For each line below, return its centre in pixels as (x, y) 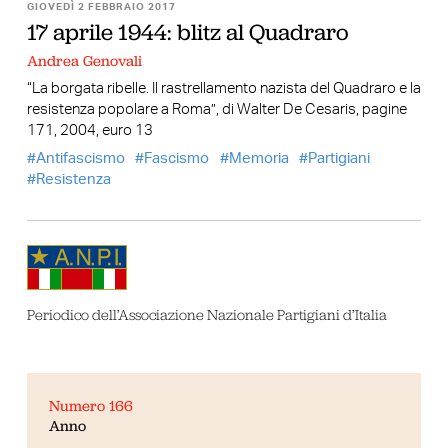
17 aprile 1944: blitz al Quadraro (187, 31)
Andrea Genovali (84, 61)
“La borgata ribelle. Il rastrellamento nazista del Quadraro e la (223, 88)
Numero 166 (91, 405)
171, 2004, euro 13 (89, 130)
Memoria (258, 159)
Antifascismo (80, 159)
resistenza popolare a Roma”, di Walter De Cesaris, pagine (216, 109)
